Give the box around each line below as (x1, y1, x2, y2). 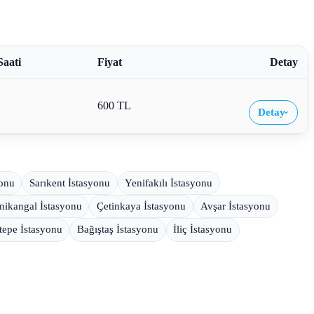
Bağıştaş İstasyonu (76, 224, 158, 235)
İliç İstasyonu (173, 224, 233, 235)
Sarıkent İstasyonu (29, 177, 110, 189)
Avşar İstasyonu (200, 200, 271, 212)
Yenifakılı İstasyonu (125, 177, 213, 189)
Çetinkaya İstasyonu (96, 200, 186, 212)
